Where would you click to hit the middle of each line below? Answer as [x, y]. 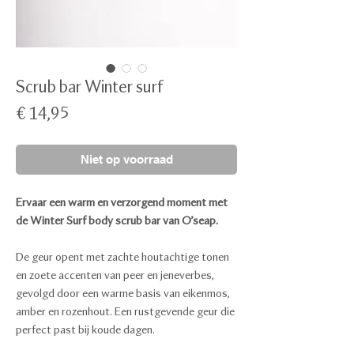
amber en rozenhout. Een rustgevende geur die [125, 311]
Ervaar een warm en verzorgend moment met [122, 202]
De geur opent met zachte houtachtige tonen [122, 257]
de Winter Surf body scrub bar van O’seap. [117, 220]
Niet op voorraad [126, 159]
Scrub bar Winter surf [90, 87]
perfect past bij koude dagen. [85, 330]
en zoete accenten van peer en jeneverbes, [115, 275]
